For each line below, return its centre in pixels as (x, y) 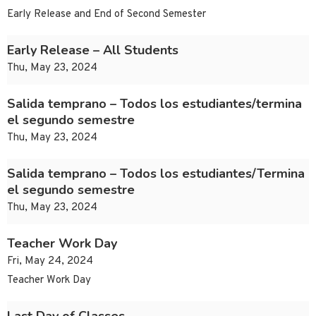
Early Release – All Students (93, 50)
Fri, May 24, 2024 (50, 262)
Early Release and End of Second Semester (107, 15)
